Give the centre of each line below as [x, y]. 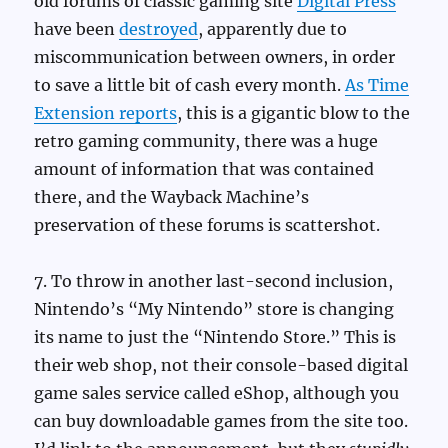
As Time [377, 85]
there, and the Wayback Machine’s [172, 197]
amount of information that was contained [204, 169]
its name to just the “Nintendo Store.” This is [215, 337]
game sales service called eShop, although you [217, 393]
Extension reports [106, 113]
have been [77, 29]
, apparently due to [273, 29]
